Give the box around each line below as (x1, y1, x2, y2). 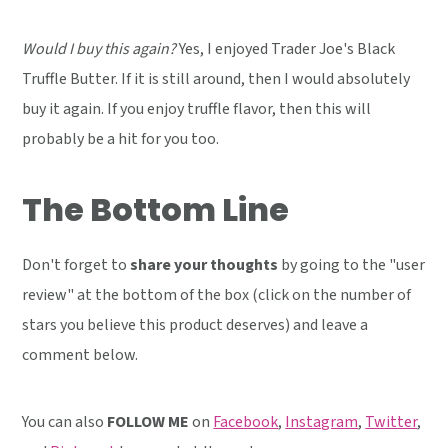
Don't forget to (22, 253, 131, 276)
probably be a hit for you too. (22, 127, 220, 150)
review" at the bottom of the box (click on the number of (22, 283, 412, 306)
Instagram (285, 410, 359, 433)
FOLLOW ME (107, 410, 193, 433)
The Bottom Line (22, 186, 290, 232)
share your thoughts (130, 253, 279, 276)
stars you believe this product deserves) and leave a (22, 313, 369, 336)
